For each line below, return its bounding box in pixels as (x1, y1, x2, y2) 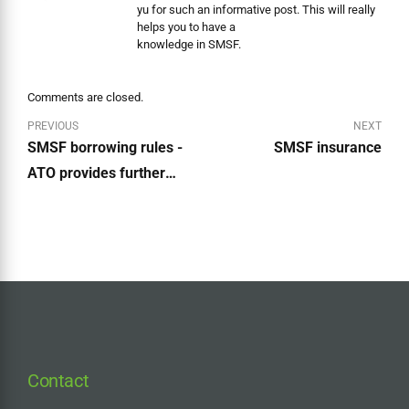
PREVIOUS (27, 119, 79, 132)
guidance (27, 189, 88, 207)
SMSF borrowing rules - (27, 138, 183, 156)
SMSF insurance (274, 138, 382, 156)
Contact (27, 369, 89, 392)
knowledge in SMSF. (137, 37, 241, 51)
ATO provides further (27, 163, 165, 182)
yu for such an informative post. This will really (137, 2, 375, 16)
